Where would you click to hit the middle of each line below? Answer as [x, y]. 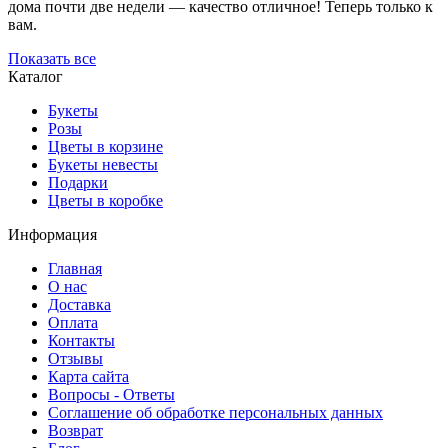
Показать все [52, 58]
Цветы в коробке [105, 200]
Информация [52, 234]
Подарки [78, 182]
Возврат [75, 430]
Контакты [81, 340]
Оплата [73, 322]
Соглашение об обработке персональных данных [215, 412]
